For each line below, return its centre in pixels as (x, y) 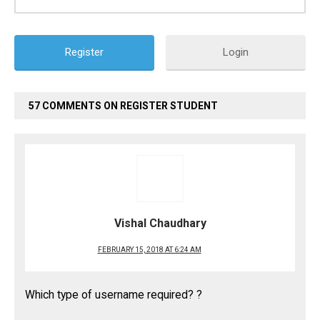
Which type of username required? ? (114, 295)
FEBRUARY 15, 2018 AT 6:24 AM (149, 250)
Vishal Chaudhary (160, 223)
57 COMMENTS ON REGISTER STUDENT (123, 106)
